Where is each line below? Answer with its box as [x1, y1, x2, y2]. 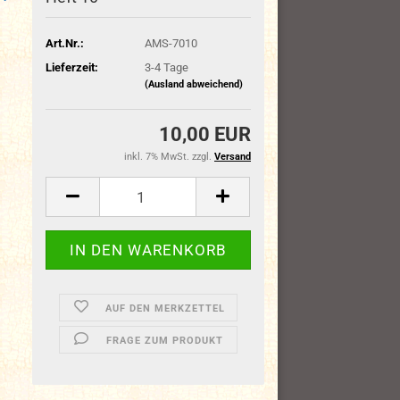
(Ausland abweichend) [144, 78, 243, 90]
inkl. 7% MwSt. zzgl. [124, 151, 214, 162]
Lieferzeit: [46, 60, 99, 74]
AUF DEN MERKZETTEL [104, 303, 225, 314]
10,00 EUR [159, 123, 251, 146]
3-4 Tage [144, 60, 188, 74]
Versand [214, 151, 251, 162]
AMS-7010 [144, 36, 197, 50]
